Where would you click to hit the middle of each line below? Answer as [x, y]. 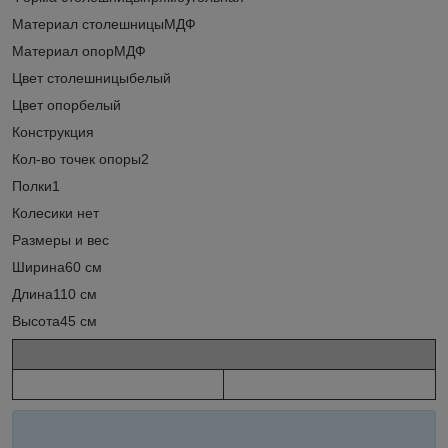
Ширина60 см [57, 266]
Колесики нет [55, 212]
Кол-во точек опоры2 [80, 158]
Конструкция [53, 131]
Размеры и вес [60, 239]
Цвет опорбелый [66, 104]
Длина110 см [54, 293]
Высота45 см [54, 320]
